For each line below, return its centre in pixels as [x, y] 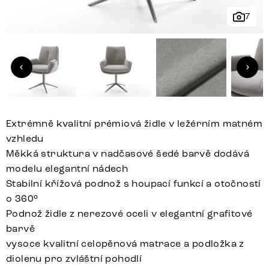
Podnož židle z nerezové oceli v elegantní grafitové [129, 214]
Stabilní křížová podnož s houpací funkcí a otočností [134, 184]
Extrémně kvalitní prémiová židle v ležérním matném [134, 124]
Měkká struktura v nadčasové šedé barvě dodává [128, 154]
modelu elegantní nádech [67, 169]
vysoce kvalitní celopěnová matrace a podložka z [125, 244]
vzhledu [25, 139]
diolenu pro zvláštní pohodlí [74, 259]
